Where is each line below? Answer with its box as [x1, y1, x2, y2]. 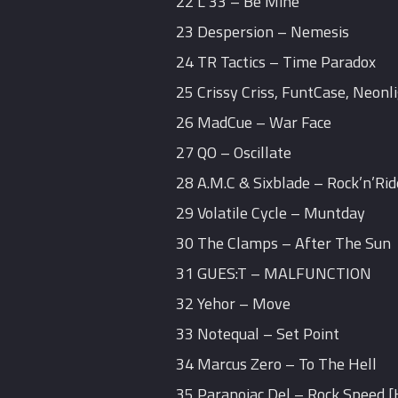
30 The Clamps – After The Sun [176, 231, 392, 256]
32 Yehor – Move [176, 291, 291, 316]
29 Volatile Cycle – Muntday [176, 201, 366, 226]
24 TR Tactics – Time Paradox [176, 50, 377, 75]
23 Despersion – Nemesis [176, 20, 350, 44]
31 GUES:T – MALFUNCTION [176, 261, 372, 286]
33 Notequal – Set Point [176, 322, 340, 346]
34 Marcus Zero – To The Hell [176, 352, 378, 377]
